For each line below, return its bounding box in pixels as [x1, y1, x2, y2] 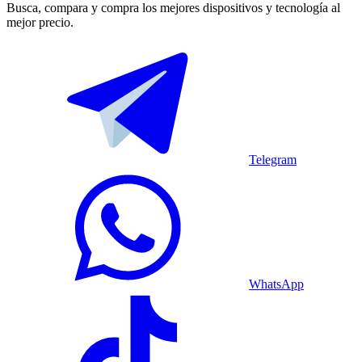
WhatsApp [249, 276, 304, 291]
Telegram [249, 152, 297, 166]
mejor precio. [6, 15, 74, 29]
